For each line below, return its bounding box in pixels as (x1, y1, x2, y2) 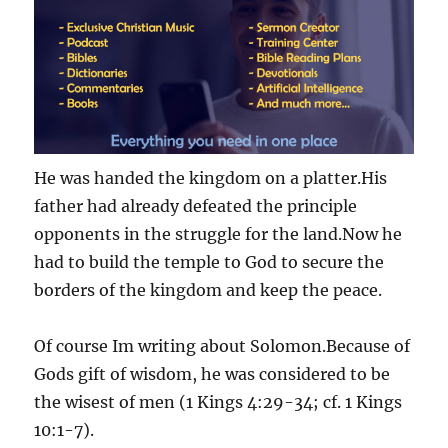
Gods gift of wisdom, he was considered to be (34, 363, 391, 384)
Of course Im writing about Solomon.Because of (34, 335, 411, 356)
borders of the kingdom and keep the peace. (34, 279, 383, 300)
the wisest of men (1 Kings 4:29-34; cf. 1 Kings (34, 391, 403, 412)
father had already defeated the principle (34, 195, 358, 216)
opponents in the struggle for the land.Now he (34, 223, 403, 244)
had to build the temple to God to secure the (34, 251, 385, 272)
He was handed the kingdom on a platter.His (34, 167, 388, 188)
